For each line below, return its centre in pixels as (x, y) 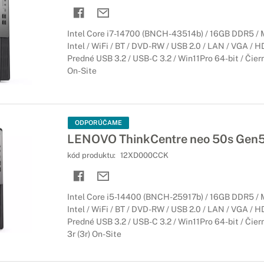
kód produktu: (92, 155)
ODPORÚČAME (98, 123)
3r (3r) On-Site (94, 234)
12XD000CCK (144, 155)
